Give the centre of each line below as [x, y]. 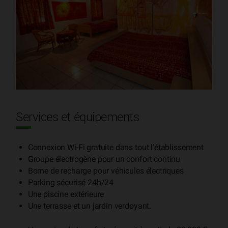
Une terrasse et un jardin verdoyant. [90, 206]
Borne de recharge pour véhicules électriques [106, 171]
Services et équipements [78, 118]
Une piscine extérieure [66, 194]
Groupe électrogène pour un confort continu [104, 159]
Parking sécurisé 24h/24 [71, 183]
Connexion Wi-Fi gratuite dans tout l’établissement [116, 148]
